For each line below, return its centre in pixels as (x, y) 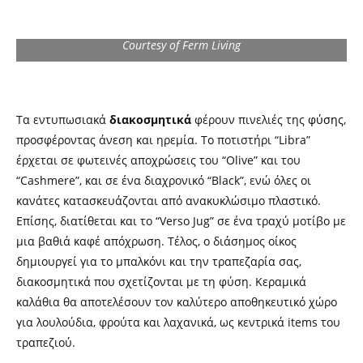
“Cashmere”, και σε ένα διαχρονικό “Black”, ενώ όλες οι (164, 180)
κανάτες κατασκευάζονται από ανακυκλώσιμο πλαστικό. (169, 201)
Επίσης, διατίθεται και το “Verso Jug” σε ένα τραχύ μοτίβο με (181, 221)
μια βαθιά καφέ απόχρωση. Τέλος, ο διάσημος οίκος (156, 241)
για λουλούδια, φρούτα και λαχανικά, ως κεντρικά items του (178, 322)
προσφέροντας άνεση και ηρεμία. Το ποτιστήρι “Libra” (163, 140)
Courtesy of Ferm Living (181, 45)
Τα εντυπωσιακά (63, 120)
